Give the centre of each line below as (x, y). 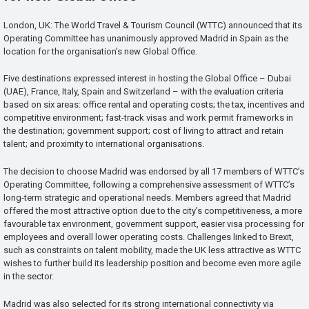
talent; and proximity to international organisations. (104, 144)
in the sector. (29, 277)
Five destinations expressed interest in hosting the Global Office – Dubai (147, 79)
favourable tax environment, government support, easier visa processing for (154, 224)
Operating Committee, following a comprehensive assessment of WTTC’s (149, 185)
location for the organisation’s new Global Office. (100, 51)
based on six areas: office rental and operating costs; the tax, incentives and (154, 105)
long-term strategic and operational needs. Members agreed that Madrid (147, 198)
